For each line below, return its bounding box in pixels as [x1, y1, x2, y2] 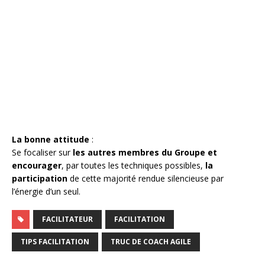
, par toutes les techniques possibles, [62, 160, 205, 172]
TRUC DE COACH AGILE [111, 237, 191, 247]
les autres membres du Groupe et [73, 147, 217, 159]
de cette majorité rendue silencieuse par [67, 173, 224, 185]
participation [12, 173, 67, 185]
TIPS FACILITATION [21, 237, 89, 247]
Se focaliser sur [12, 147, 73, 159]
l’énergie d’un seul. [12, 186, 80, 198]
